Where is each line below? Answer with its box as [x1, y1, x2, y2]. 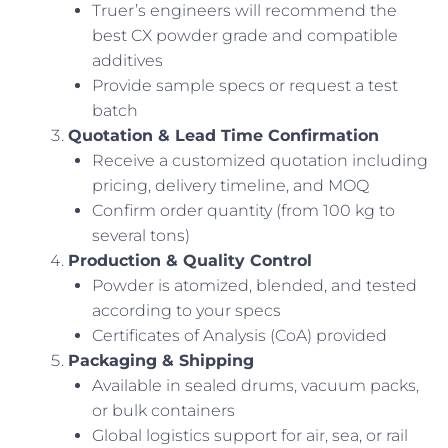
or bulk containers [92, 401, 235, 421]
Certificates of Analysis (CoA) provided [92, 326, 387, 346]
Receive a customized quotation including [92, 151, 428, 171]
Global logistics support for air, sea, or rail [92, 426, 408, 446]
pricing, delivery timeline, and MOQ [92, 176, 369, 196]
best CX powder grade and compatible [92, 26, 398, 46]
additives [92, 51, 163, 71]
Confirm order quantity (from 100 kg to [92, 201, 395, 221]
